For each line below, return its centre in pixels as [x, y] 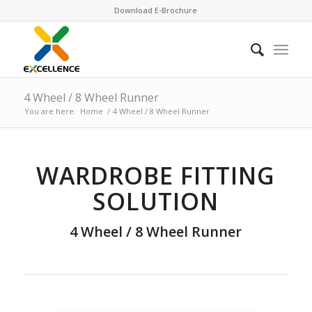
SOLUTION [156, 201]
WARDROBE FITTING [156, 175]
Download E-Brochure [156, 10]
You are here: [50, 111]
